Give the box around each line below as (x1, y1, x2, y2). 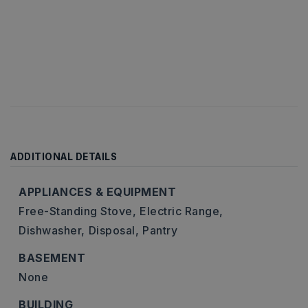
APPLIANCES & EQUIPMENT (19, 185, 176, 199)
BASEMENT (19, 251, 85, 265)
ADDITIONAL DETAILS (10, 151, 117, 162)
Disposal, (88, 223, 139, 237)
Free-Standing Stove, (19, 204, 136, 218)
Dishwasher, (19, 223, 85, 237)
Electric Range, (140, 204, 223, 218)
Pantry (142, 223, 177, 237)
